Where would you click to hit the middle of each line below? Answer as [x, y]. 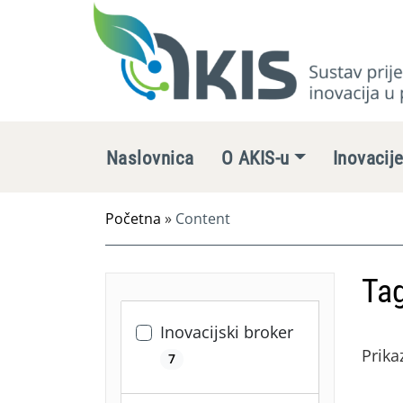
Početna [133, 219]
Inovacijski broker [227, 332]
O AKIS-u [255, 158]
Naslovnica [150, 158]
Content [203, 219]
